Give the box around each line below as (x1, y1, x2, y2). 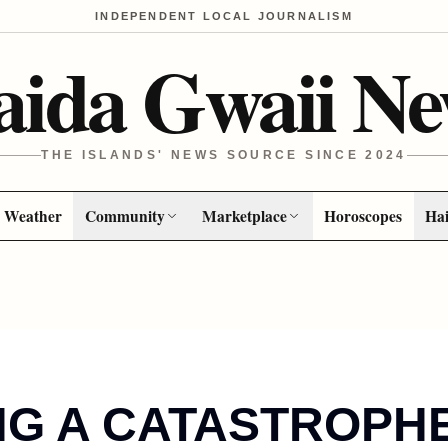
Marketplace (202, 204, 288, 227)
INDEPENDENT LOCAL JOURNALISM (95, 10, 353, 22)
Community (85, 204, 165, 227)
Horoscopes (324, 204, 403, 227)
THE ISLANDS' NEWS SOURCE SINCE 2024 (41, 148, 407, 162)
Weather (3, 204, 62, 227)
